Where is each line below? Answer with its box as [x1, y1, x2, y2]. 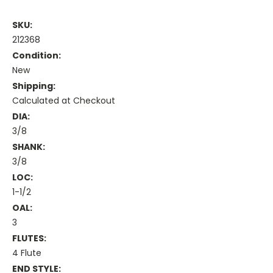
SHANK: [12, 141, 45, 154]
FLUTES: [12, 232, 46, 245]
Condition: [12, 49, 61, 62]
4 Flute [12, 247, 41, 260]
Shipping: [12, 80, 55, 93]
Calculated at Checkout [12, 94, 115, 107]
